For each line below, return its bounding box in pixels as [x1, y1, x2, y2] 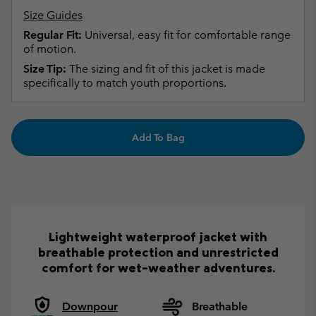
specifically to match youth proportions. [23, 75, 226, 90]
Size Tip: [23, 61, 66, 75]
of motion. [23, 42, 76, 56]
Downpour [62, 299, 118, 313]
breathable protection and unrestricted [37, 243, 279, 260]
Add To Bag [131, 130, 185, 144]
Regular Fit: [23, 28, 82, 42]
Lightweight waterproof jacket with [49, 228, 267, 245]
